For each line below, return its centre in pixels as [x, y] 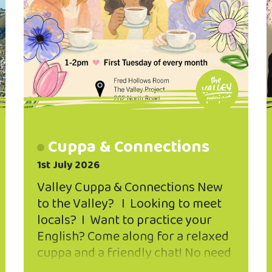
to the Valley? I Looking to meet [129, 204]
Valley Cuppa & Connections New [130, 187]
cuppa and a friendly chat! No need [134, 253]
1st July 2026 [68, 165]
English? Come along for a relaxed [133, 236]
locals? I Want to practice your [124, 220]
